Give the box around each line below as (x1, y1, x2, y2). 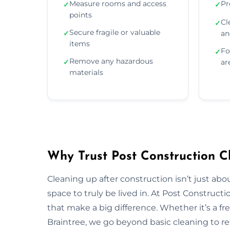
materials (69, 67, 103, 77)
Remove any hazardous (69, 56, 153, 66)
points (69, 10, 92, 20)
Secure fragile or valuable (69, 27, 160, 37)
